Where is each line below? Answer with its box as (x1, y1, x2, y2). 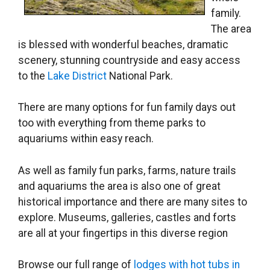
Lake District (48, 69, 107, 82)
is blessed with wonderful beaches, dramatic (18, 38, 228, 51)
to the (18, 69, 48, 82)
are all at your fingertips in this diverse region (18, 227, 228, 239)
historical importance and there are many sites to (18, 195, 247, 208)
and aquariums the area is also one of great (18, 180, 221, 192)
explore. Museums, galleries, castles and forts (18, 211, 236, 224)
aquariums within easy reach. (18, 133, 154, 145)
